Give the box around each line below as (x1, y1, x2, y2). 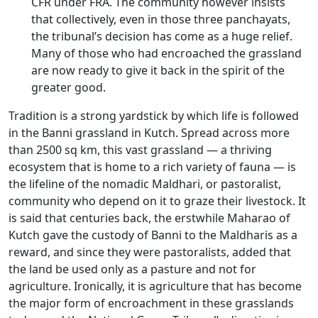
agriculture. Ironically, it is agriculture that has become (9, 278, 302, 294)
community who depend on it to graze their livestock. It (9, 193, 306, 209)
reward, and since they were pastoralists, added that (9, 244, 291, 260)
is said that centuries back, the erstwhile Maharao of (9, 210, 290, 226)
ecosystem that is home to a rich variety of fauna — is (9, 159, 296, 175)
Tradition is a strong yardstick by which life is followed (9, 108, 299, 124)
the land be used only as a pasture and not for (9, 261, 256, 277)
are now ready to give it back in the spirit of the (31, 62, 285, 78)
